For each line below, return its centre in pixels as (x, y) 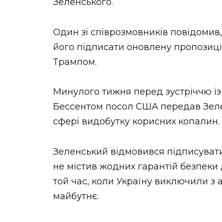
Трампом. (75, 62)
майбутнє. (76, 196)
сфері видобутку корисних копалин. (136, 122)
